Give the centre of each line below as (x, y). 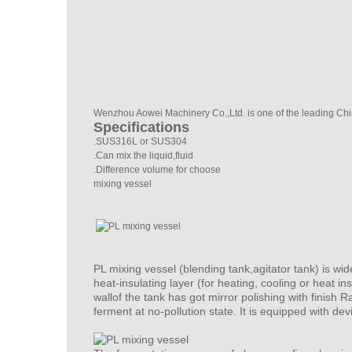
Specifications (141, 127)
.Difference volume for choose (157, 170)
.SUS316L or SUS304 (140, 141)
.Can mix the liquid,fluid (143, 156)
